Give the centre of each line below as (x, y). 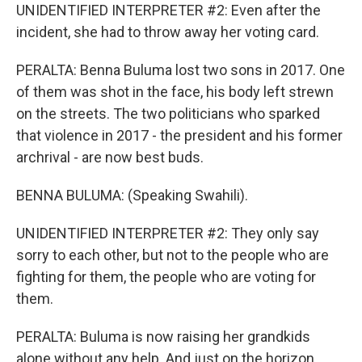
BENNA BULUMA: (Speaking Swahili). (132, 195)
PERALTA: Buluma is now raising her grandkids (163, 337)
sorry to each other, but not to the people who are (173, 255)
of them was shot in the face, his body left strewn (175, 92)
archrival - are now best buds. (110, 157)
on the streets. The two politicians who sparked (168, 114)
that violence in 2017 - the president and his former (179, 135)
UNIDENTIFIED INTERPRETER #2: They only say (168, 233)
